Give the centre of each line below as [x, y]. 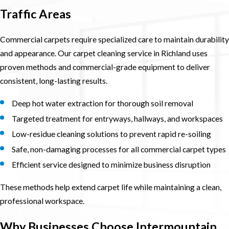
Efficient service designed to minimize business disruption [111, 165]
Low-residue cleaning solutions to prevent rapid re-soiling [112, 134]
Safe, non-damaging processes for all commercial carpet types [119, 150]
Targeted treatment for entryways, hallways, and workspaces [118, 119]
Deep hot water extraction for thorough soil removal [103, 103]
